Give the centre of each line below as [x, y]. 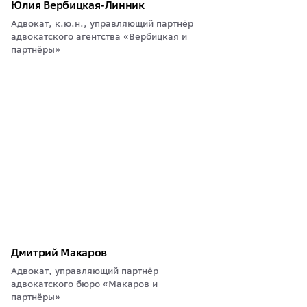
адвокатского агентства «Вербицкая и [99, 37]
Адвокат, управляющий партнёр [85, 271]
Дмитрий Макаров [59, 253]
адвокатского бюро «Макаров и [84, 284]
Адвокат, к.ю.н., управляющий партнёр [102, 24]
